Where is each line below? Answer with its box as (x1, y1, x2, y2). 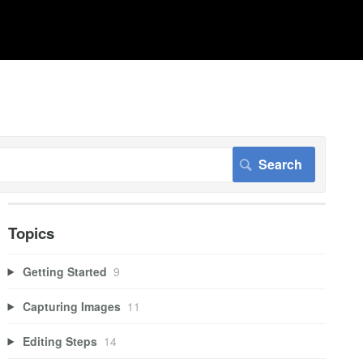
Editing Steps (23, 332, 98, 349)
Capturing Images (23, 297, 122, 314)
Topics (7, 222, 54, 244)
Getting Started (23, 263, 108, 280)
